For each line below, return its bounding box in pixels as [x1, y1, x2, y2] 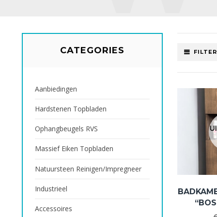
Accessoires [35, 203, 72, 213]
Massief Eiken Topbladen [35, 144, 113, 154]
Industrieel [35, 184, 67, 193]
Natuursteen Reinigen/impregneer [35, 164, 141, 173]
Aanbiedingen [35, 84, 77, 94]
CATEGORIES [60, 45, 124, 56]
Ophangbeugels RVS [35, 124, 98, 134]
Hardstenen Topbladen [35, 104, 107, 114]
